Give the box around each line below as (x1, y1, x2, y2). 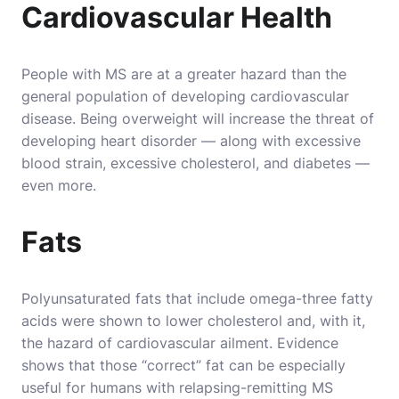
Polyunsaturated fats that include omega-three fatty (21, 289, 373, 307)
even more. (21, 176, 96, 194)
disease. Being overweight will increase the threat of (21, 110, 374, 127)
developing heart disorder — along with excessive (21, 132, 361, 150)
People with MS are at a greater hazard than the (21, 65, 346, 83)
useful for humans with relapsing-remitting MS (21, 379, 333, 396)
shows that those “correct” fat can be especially (21, 356, 346, 374)
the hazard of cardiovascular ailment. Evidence (21, 334, 338, 352)
